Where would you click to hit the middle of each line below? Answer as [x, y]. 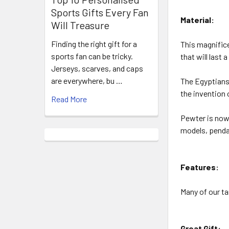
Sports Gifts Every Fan [100, 12]
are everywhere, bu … [87, 80]
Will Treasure [80, 25]
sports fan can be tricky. [92, 56]
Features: [200, 167]
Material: [198, 20]
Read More [69, 99]
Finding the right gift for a [94, 43]
